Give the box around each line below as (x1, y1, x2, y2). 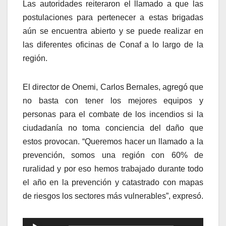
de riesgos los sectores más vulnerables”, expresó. (23, 191, 203, 200)
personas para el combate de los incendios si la (23, 109, 203, 119)
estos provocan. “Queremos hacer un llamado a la (23, 137, 203, 146)
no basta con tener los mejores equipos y (23, 96, 203, 105)
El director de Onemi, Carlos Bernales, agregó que (23, 82, 203, 91)
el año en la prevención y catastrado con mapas (23, 178, 203, 187)
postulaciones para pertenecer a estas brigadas (23, 13, 203, 22)
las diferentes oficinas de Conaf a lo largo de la (23, 40, 203, 49)
